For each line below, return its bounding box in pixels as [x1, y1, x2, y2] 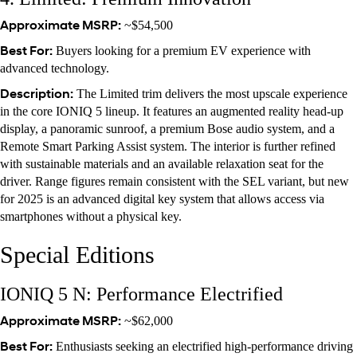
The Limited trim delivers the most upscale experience [73, 86, 347, 100]
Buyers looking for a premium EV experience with [53, 43, 311, 57]
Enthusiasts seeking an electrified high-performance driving [53, 339, 353, 353]
